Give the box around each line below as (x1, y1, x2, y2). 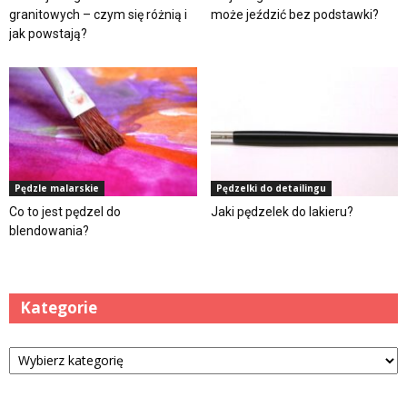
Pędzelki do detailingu (215, 181, 326, 194)
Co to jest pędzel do (9, 203, 121, 219)
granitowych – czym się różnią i (9, 6, 187, 22)
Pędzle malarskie (15, 181, 99, 194)
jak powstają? (9, 25, 87, 41)
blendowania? (9, 223, 89, 238)
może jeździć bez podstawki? (210, 6, 379, 22)
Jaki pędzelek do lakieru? (210, 203, 353, 219)
